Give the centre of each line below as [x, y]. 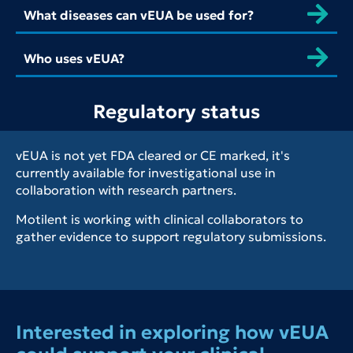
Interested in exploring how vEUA [172, 333]
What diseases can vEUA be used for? [139, 15]
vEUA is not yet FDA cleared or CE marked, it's [153, 156]
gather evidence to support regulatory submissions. [171, 237]
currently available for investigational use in [146, 173]
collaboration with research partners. [126, 190]
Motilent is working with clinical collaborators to [160, 219]
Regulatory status [176, 112]
